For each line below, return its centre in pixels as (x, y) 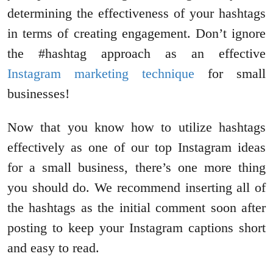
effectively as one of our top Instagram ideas (136, 147)
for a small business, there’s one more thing (136, 168)
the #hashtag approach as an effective (136, 54)
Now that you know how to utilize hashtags (136, 127)
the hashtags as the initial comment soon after (136, 208)
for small (230, 74)
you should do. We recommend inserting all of (136, 188)
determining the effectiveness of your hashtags (136, 13)
